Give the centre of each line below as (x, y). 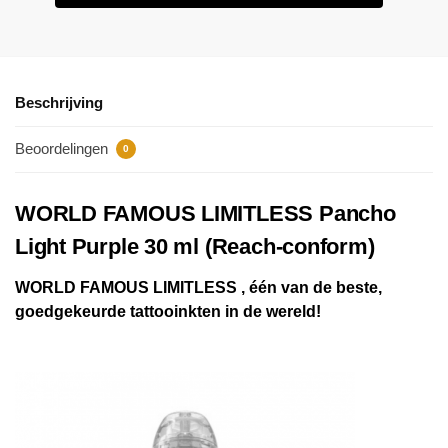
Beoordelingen (63, 148)
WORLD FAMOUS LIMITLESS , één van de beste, (198, 286)
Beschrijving (59, 103)
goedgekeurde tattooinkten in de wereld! (168, 310)
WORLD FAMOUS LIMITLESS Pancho (205, 213)
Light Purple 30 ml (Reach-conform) (195, 246)
